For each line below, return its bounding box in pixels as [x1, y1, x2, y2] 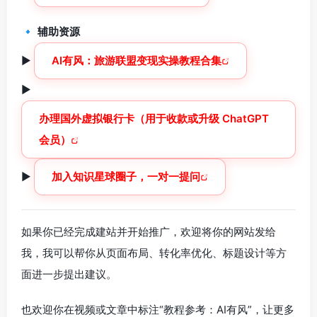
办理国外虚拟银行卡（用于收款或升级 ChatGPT [39, 112, 269, 125]
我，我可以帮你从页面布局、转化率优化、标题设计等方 [21, 246, 287, 260]
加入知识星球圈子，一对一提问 [52, 170, 200, 183]
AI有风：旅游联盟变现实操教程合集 [52, 54, 221, 67]
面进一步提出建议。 [21, 267, 117, 281]
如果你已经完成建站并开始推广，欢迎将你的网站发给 [21, 225, 276, 238]
